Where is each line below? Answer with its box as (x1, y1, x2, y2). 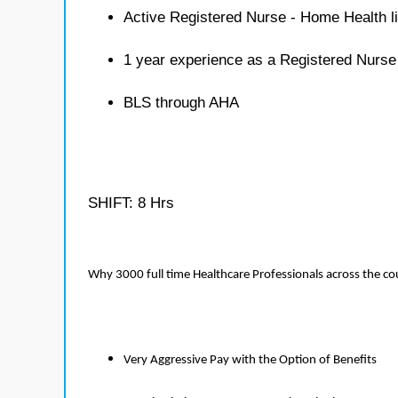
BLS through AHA (123, 94, 239, 111)
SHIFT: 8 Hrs (88, 195, 174, 211)
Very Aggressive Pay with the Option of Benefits (123, 354, 377, 367)
